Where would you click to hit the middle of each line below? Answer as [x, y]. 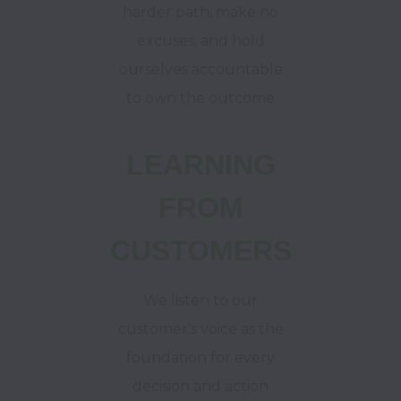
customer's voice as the [200, 329]
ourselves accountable [200, 69]
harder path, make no [200, 12]
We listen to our [200, 300]
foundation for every [200, 358]
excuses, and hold [200, 41]
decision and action [200, 386]
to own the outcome [200, 98]
